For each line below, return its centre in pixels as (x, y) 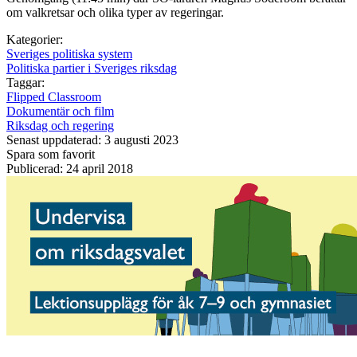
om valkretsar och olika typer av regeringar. (115, 12)
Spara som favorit (51, 154)
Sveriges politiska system (69, 53)
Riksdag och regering (60, 125)
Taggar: (25, 82)
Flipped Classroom (54, 96)
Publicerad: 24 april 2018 (70, 168)
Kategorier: (35, 39)
